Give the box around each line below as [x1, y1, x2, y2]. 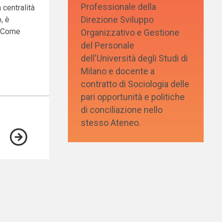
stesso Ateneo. [81, 117, 141, 128]
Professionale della [81, 1, 157, 12]
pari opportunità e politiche [81, 92, 185, 102]
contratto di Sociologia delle [81, 79, 190, 89]
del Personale [81, 40, 135, 51]
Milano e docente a [81, 66, 155, 76]
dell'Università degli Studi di [81, 53, 188, 63]
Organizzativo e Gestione [81, 27, 180, 38]
